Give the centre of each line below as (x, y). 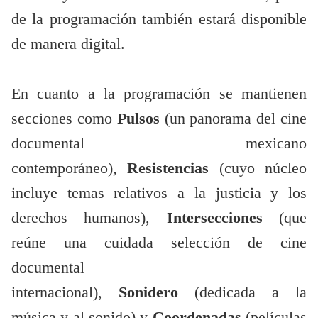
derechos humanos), (89, 218)
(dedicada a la (251, 293)
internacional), (65, 293)
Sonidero (157, 293)
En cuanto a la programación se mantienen (159, 94)
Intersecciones (223, 218)
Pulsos (141, 119)
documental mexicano (159, 144)
